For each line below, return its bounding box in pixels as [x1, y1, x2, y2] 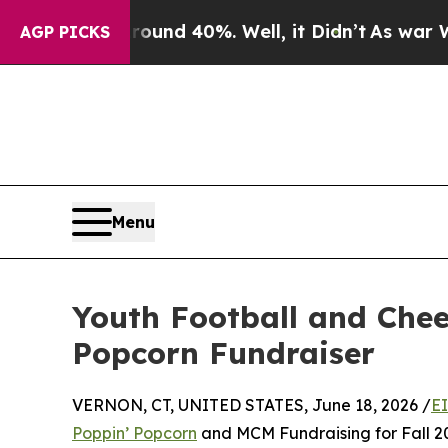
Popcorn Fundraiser [72, 333, 375, 372]
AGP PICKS [20, 22, 110, 42]
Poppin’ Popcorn [72, 422, 197, 443]
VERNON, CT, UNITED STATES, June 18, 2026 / [72, 394, 431, 415]
